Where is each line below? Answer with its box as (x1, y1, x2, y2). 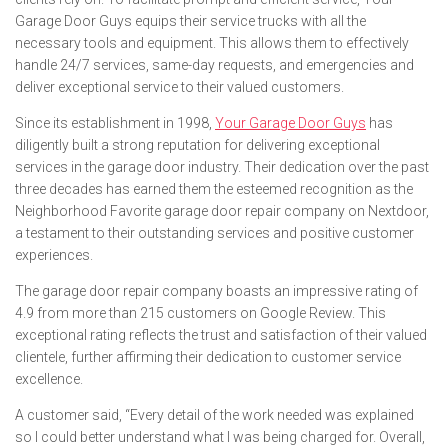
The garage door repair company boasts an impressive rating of (15, 283, 418, 299)
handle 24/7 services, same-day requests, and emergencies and (15, 57, 414, 73)
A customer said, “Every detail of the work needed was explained (15, 407, 414, 423)
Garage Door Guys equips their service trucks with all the (15, 13, 366, 29)
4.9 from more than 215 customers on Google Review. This (15, 305, 386, 321)
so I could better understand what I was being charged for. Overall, (15, 429, 425, 445)
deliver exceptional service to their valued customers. (15, 79, 344, 95)
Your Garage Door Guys (215, 115, 366, 131)
